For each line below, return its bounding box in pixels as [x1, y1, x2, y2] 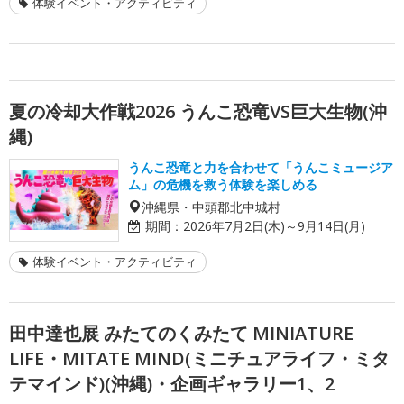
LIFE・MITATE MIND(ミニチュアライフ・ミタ [9, 345, 390, 371]
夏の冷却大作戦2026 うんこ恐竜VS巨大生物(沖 [9, 98, 387, 124]
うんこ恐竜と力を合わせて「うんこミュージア [128, 158, 393, 176]
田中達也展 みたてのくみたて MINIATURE [9, 320, 353, 345]
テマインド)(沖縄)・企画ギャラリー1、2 [9, 371, 335, 396]
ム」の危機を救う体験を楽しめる [128, 175, 317, 193]
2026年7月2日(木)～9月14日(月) [183, 216, 365, 234]
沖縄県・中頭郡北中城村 [142, 199, 280, 213]
